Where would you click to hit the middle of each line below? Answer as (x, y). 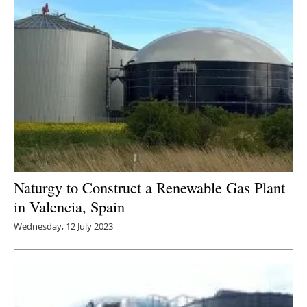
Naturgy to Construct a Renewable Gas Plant (149, 187)
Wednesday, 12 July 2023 (63, 226)
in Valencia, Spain (69, 207)
